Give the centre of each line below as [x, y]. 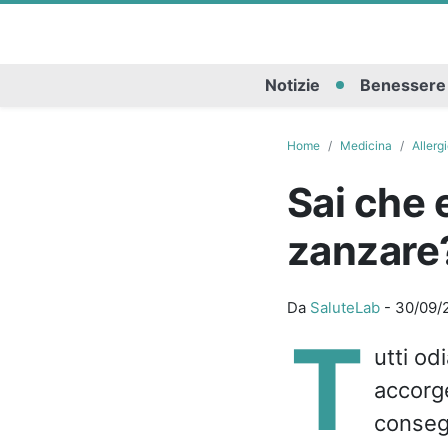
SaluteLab [344, 307]
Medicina [365, 145]
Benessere [402, 85]
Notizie [292, 85]
